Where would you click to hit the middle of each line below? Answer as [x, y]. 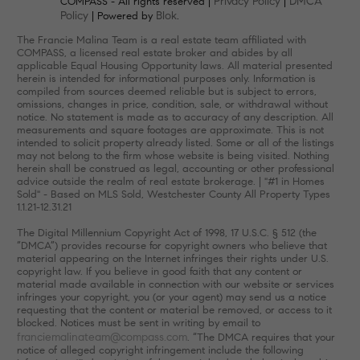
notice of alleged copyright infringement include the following [160, 350]
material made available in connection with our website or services [175, 284]
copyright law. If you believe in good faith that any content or [159, 271]
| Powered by [122, 16]
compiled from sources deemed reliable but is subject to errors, [166, 91]
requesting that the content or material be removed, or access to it [174, 310]
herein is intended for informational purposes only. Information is [166, 78]
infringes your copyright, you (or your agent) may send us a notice [171, 297]
